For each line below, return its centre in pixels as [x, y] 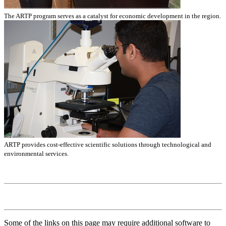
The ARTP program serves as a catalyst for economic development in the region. [112, 16]
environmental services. [36, 153]
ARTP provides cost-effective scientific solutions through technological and [108, 144]
